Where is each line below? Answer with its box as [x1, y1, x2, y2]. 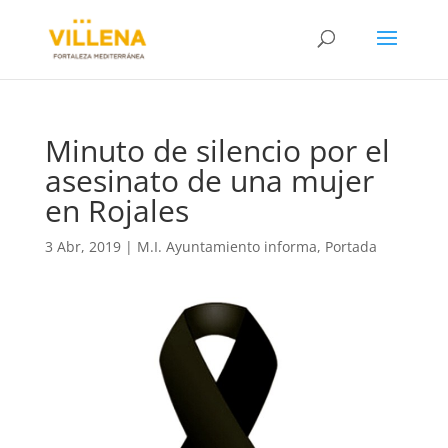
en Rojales [44, 190, 189, 231]
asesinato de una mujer [44, 160, 374, 201]
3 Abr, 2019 [44, 237, 121, 256]
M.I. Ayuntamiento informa [136, 237, 317, 256]
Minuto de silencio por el [44, 130, 390, 171]
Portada [324, 237, 377, 256]
